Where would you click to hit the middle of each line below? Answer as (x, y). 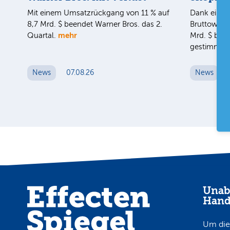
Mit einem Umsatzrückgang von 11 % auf (98, 13)
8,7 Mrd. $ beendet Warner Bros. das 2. (95, 24)
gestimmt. (208, 47)
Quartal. (43, 36)
